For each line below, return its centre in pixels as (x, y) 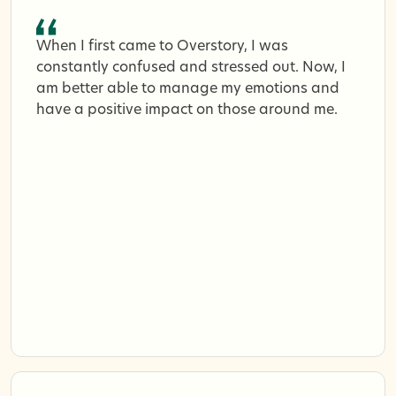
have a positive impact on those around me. (187, 110)
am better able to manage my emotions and (188, 89)
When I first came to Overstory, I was (162, 46)
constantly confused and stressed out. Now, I (191, 68)
